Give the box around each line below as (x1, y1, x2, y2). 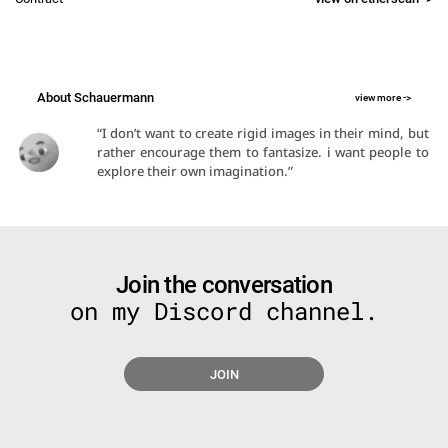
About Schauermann (37, 90, 154, 105)
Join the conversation (116, 271, 332, 299)
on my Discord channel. (69, 295, 378, 327)
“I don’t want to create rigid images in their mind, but (96, 124, 429, 142)
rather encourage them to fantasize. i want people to (96, 143, 429, 161)
